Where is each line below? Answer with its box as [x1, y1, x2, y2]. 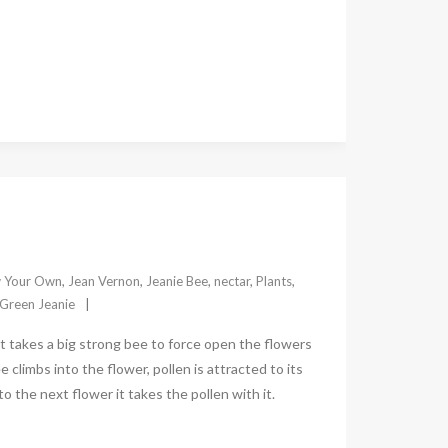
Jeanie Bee [145, 273, 208, 290]
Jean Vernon [67, 273, 140, 290]
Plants [255, 273, 292, 290]
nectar [213, 273, 250, 290]
